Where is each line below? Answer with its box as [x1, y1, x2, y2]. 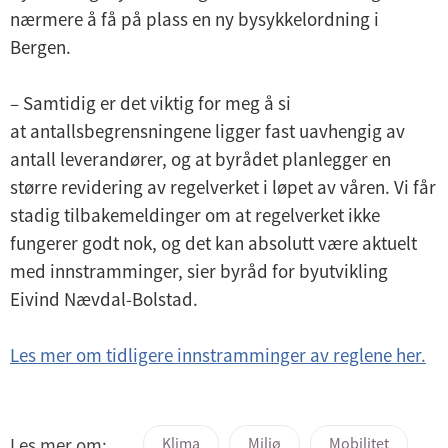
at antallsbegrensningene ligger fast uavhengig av [10, 118, 405, 143]
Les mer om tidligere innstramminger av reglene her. [10, 342, 426, 367]
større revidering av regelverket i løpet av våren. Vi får [10, 174, 436, 199]
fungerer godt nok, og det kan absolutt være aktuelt [10, 230, 417, 255]
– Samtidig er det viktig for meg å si [10, 90, 291, 115]
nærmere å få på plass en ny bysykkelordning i [10, 6, 379, 31]
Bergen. [10, 34, 75, 59]
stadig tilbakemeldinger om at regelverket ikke [10, 202, 380, 227]
